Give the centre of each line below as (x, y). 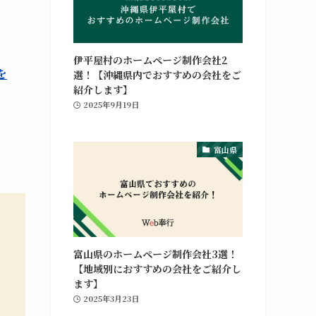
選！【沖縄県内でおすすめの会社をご (157, 74)
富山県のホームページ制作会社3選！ (156, 254)
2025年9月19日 (111, 104)
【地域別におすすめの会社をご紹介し (157, 268)
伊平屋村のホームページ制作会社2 (151, 60)
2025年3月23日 (111, 298)
